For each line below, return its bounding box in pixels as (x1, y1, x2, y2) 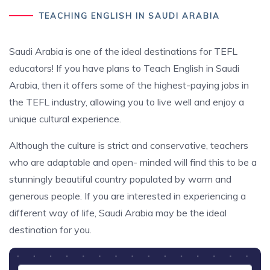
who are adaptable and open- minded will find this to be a (9, 156, 257, 168)
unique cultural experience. (9, 113, 121, 125)
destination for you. (9, 224, 92, 236)
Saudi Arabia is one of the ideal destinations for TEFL (9, 45, 237, 57)
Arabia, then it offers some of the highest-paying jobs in (9, 79, 249, 91)
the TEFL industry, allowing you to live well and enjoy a (9, 96, 244, 108)
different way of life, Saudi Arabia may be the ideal (9, 207, 227, 219)
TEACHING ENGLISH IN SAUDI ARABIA (39, 11, 220, 20)
